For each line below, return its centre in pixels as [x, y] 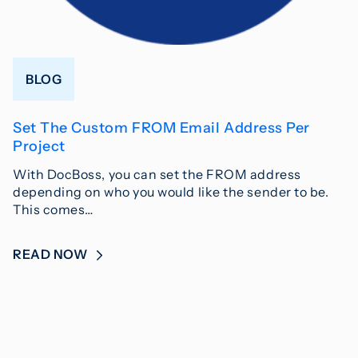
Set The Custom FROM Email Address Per [161, 127]
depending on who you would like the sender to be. [171, 191]
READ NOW [52, 254]
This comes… [53, 209]
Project [39, 146]
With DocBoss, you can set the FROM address [157, 174]
